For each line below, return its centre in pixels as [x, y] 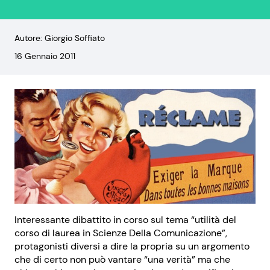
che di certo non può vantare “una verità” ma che [122, 259]
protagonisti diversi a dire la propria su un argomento [132, 246]
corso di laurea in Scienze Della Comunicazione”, [121, 233]
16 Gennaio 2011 [45, 56]
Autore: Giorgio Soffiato [60, 38]
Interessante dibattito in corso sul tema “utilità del [125, 219]
